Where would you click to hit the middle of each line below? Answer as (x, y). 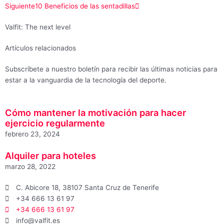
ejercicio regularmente (55, 123)
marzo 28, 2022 (30, 167)
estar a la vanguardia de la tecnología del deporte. (86, 80)
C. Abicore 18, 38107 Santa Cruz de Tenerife (88, 188)
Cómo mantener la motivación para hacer (95, 113)
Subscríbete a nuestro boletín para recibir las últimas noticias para (111, 69)
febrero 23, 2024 (32, 134)
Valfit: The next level (38, 27)
